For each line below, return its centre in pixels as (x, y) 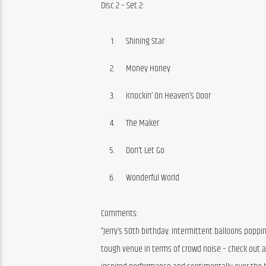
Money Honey (148, 68)
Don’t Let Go (145, 150)
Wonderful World (153, 178)
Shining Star (145, 41)
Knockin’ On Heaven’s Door (168, 96)
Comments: (120, 214)
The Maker (142, 123)
